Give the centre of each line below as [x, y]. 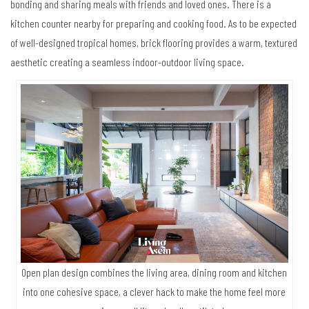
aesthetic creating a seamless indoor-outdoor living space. [127, 62]
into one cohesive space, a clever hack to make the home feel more [154, 291]
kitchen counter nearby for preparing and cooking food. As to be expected [153, 23]
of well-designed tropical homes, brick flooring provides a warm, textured [154, 43]
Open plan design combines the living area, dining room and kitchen [154, 272]
